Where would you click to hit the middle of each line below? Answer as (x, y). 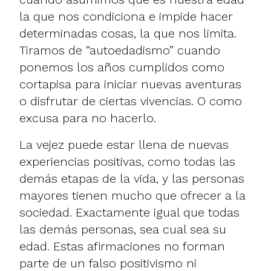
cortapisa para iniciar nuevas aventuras (130, 84)
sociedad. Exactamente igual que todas (129, 212)
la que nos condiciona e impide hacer (126, 16)
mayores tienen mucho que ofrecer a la (132, 195)
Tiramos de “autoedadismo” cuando (120, 50)
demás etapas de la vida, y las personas (132, 178)
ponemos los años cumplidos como (122, 67)
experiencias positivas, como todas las (127, 161)
